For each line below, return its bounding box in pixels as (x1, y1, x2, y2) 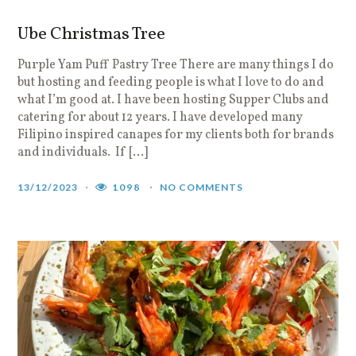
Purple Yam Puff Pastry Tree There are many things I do (17, 56, 335, 74)
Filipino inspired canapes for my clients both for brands (17, 126, 335, 144)
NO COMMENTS (160, 180, 244, 193)
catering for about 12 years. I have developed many (17, 108, 304, 126)
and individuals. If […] (17, 143, 149, 161)
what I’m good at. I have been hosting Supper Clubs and (17, 91, 330, 109)
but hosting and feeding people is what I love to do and (17, 73, 325, 91)
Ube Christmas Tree (17, 21, 166, 47)
